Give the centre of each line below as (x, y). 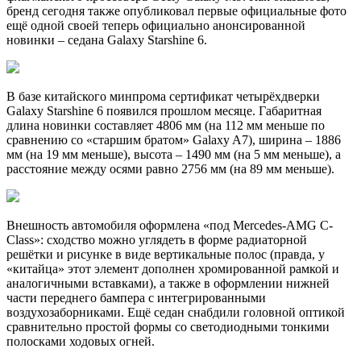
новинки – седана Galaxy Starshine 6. (107, 39)
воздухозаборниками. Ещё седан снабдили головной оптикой (176, 312)
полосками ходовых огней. (81, 341)
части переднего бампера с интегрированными (136, 297)
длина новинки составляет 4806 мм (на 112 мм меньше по (166, 125)
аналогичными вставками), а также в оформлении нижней (168, 283)
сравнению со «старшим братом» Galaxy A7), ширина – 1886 (174, 139)
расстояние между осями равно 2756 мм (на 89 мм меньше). (170, 168)
